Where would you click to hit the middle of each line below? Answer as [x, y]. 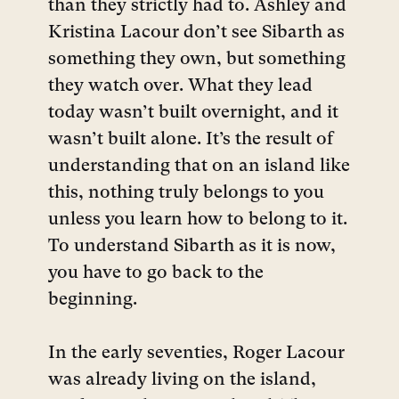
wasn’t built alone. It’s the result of [191, 140]
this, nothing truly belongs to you [186, 193]
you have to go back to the [156, 273]
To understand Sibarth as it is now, [192, 247]
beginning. [93, 300]
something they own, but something [197, 60]
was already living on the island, [182, 380]
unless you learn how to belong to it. [198, 220]
